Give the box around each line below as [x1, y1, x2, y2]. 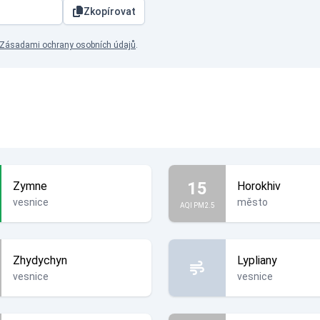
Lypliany [237, 254, 277, 267]
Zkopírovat [84, 6, 136, 17]
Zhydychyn [13, 254, 67, 267]
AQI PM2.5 [179, 201, 215, 209]
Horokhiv [237, 179, 281, 193]
